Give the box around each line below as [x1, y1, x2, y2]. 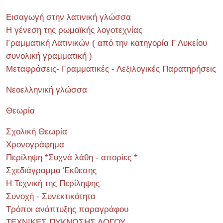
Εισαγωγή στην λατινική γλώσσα [6, 12, 131, 22]
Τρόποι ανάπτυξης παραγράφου [6, 204, 128, 214]
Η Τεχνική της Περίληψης [6, 178, 100, 188]
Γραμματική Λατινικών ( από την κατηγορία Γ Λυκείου [6, 38, 207, 48]
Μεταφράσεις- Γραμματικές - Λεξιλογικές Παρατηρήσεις [6, 64, 216, 74]
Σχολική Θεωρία [6, 126, 67, 136]
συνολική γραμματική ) [6, 51, 92, 61]
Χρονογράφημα [6, 139, 64, 149]
